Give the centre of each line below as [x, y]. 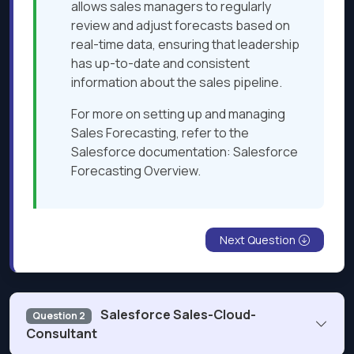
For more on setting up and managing [178, 114]
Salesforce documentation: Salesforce [185, 152]
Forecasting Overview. [136, 171]
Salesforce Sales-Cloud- [177, 315]
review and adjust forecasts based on [181, 26]
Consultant [62, 334]
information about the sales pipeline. [177, 83]
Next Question [258, 240]
